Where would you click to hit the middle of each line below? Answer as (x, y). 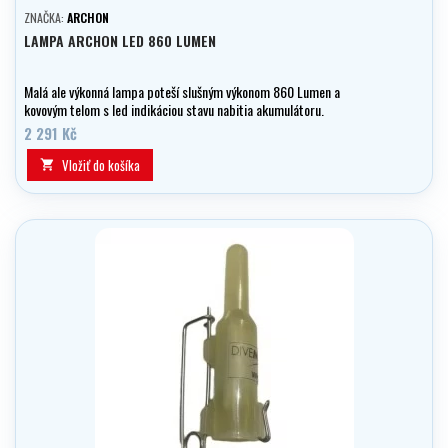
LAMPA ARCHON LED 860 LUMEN (120, 41)
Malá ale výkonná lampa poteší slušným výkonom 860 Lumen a (182, 92)
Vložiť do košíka (101, 165)
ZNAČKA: (45, 18)
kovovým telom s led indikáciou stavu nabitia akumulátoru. (174, 110)
